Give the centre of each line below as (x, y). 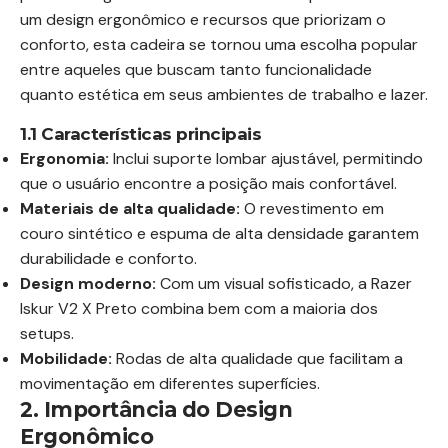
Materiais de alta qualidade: (130, 208)
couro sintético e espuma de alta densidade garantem (219, 233)
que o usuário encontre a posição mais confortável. (208, 183)
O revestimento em (312, 208)
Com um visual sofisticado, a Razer (284, 283)
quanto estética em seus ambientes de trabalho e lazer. (224, 94)
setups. (47, 333)
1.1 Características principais (140, 133)
